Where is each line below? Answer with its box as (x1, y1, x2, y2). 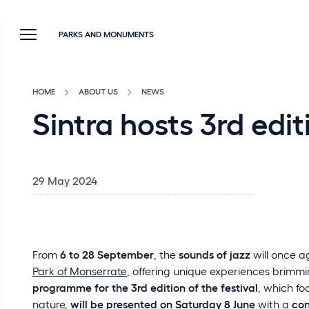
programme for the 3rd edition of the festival (32, 281, 258, 294)
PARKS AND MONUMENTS (59, 29, 154, 39)
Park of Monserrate (32, 264, 127, 277)
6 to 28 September (60, 248, 154, 261)
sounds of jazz (179, 248, 250, 261)
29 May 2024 (32, 174, 97, 187)
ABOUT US (79, 86, 118, 96)
